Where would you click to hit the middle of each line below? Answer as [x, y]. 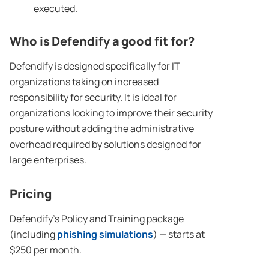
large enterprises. [48, 160]
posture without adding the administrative [102, 129]
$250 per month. [47, 250]
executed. [56, 9]
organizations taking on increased [84, 82]
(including [33, 234]
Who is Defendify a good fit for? [102, 41]
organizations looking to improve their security [111, 113]
